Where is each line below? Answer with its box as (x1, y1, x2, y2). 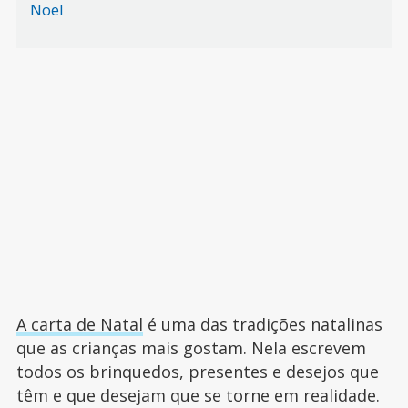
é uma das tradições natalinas (142, 313, 382, 335)
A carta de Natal (15, 313, 143, 335)
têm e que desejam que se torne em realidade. (15, 384, 380, 406)
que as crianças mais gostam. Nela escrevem (15, 337, 366, 359)
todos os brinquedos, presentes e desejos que (15, 361, 379, 382)
